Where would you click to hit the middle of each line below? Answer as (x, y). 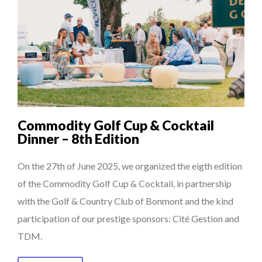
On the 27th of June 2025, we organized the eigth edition (130, 166)
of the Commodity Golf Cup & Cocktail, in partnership (125, 183)
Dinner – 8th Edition (78, 138)
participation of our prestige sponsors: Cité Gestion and (128, 218)
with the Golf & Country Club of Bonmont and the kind (125, 201)
